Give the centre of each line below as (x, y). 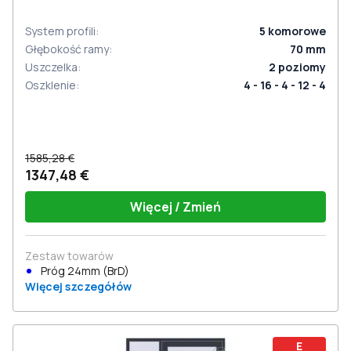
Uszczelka (51, 67)
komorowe (297, 31)
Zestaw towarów (69, 256)
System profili (60, 31)
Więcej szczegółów (78, 286)
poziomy (302, 67)
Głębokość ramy (67, 49)
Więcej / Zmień (175, 207)
